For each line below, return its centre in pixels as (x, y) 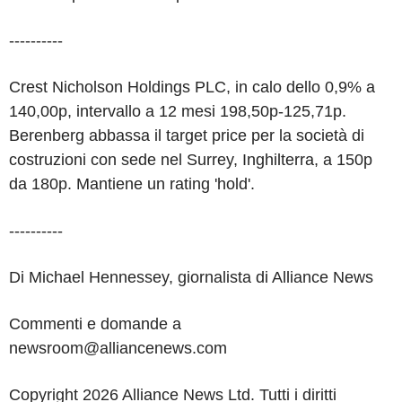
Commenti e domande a (95, 324)
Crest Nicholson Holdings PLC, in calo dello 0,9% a (192, 87)
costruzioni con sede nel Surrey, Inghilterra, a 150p (191, 160)
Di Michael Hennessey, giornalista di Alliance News (191, 277)
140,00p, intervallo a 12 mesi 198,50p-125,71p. (178, 111)
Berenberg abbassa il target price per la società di (187, 135)
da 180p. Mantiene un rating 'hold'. (132, 184)
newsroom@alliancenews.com (118, 348)
